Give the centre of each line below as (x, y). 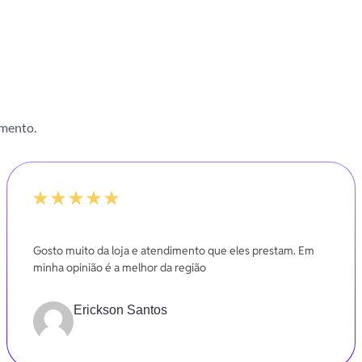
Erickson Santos (120, 310)
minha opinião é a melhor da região (120, 267)
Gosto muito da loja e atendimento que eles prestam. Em (174, 250)
